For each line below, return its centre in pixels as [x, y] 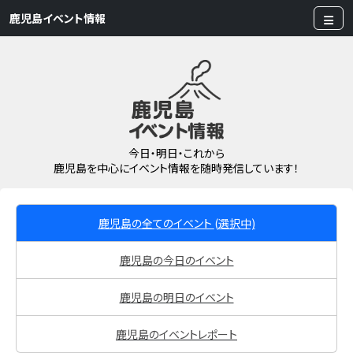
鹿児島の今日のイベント [176, 260]
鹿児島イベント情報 [58, 18]
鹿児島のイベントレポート [176, 334]
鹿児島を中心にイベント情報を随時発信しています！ [176, 168]
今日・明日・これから [176, 153]
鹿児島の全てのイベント [156, 223]
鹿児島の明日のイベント [176, 297]
